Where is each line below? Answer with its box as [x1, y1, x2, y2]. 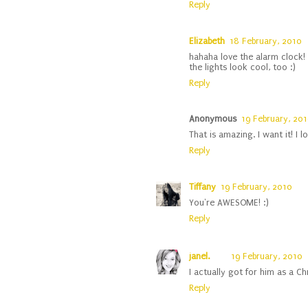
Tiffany [189, 181, 216, 192]
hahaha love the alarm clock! [189, 51, 305, 62]
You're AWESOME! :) [189, 197, 269, 208]
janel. [189, 250, 210, 261]
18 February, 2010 [229, 35, 301, 46]
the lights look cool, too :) [189, 61, 296, 72]
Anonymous [189, 113, 236, 124]
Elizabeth [189, 35, 225, 46]
